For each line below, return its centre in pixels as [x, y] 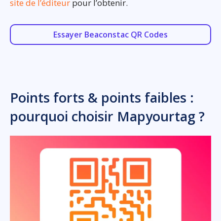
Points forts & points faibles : [102, 98]
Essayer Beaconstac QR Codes [110, 35]
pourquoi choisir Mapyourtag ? [107, 116]
